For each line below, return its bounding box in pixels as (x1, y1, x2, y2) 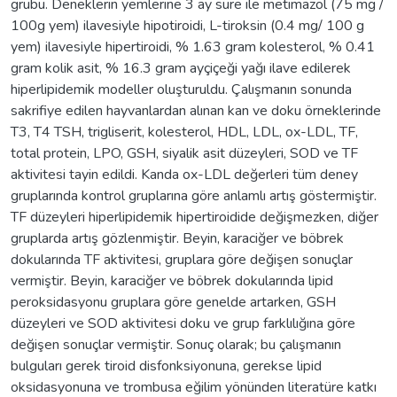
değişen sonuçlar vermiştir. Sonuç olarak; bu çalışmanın (11, 334, 341, 354)
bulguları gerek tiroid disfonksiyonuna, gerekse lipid (11, 355, 322, 376)
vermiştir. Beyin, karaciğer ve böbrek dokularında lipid (11, 270, 333, 291)
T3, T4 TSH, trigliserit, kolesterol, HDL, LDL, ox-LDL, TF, (11, 121, 358, 142)
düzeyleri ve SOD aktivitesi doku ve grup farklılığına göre (11, 313, 355, 333)
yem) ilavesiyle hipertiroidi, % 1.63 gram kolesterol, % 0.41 (11, 36, 375, 57)
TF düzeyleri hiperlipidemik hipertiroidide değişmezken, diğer (11, 206, 378, 227)
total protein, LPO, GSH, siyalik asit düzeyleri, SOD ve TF (11, 143, 358, 163)
